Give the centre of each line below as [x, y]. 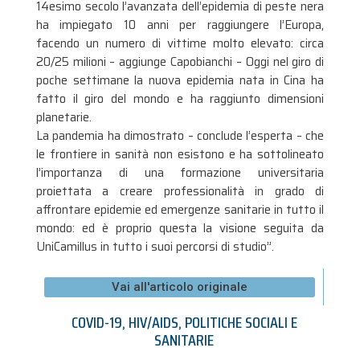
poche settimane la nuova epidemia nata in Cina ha [180, 81]
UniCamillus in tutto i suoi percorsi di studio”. [155, 247]
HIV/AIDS [153, 322]
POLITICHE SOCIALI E [241, 322]
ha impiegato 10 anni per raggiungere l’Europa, [180, 25]
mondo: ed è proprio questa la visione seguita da [180, 229]
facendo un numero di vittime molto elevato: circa [180, 44]
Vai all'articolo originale [180, 286]
